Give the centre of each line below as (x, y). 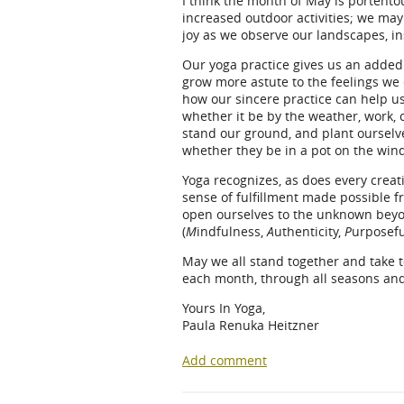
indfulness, (232, 231)
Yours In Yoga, (224, 308)
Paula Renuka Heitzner (251, 325)
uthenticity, (309, 231)
